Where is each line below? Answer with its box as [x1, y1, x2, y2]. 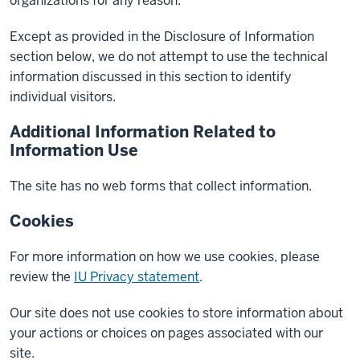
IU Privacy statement [74, 268, 199, 285]
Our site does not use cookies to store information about [10, 305, 343, 321]
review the [10, 268, 74, 285]
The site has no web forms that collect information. [10, 178, 312, 194]
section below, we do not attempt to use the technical [10, 48, 328, 65]
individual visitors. [10, 88, 116, 105]
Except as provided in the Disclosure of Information [10, 28, 314, 45]
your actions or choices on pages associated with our [10, 325, 323, 342]
